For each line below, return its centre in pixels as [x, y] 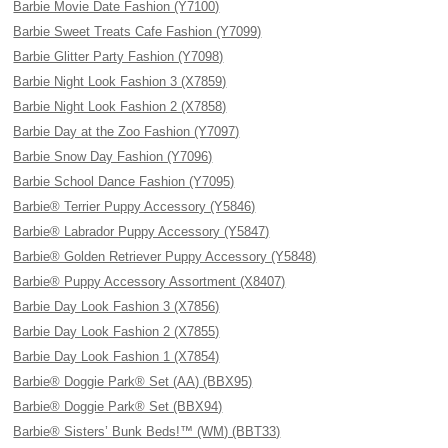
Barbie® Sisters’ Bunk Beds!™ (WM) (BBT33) [147, 431]
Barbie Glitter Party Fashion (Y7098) [118, 56]
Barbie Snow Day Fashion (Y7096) [113, 156]
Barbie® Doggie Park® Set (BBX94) [118, 406]
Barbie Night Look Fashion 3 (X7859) [120, 81]
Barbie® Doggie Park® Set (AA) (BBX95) [133, 381]
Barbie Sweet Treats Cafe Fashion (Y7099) [137, 31]
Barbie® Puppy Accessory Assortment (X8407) [149, 281]
